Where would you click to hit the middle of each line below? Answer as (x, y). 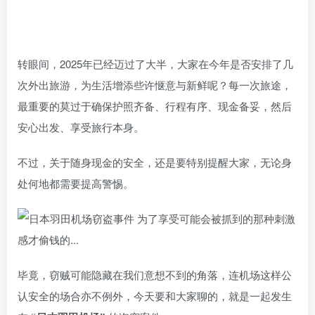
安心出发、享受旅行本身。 (81, 127)
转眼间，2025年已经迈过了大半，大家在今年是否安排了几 (155, 64)
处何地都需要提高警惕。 (76, 184)
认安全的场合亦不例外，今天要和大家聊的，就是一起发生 (155, 296)
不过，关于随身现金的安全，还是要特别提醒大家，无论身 (155, 162)
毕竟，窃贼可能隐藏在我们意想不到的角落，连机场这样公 (155, 275)
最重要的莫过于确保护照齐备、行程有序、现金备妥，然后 (155, 106)
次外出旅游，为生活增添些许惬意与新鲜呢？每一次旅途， (155, 85)
